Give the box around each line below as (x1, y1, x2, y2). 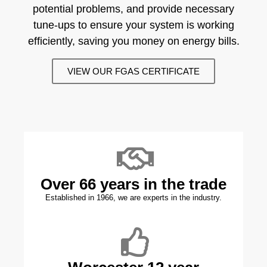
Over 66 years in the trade (41, 175, 226, 193)
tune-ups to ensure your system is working (33, 19, 234, 32)
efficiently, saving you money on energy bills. (27, 35, 240, 48)
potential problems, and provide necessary (33, 3, 234, 15)
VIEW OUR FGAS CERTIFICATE (67, 66, 200, 76)
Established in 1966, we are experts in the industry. (45, 193, 222, 202)
